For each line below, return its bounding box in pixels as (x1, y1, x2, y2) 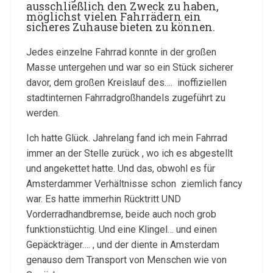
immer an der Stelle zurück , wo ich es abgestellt (26, 147, 233, 159)
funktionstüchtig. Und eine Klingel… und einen (26, 223, 217, 235)
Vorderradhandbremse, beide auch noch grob (26, 208, 216, 220)
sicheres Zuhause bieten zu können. (26, 19, 215, 34)
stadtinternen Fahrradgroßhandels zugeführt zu (26, 91, 225, 104)
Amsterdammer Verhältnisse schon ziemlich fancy (26, 177, 243, 190)
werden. (26, 107, 60, 119)
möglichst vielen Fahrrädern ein (26, 9, 201, 24)
